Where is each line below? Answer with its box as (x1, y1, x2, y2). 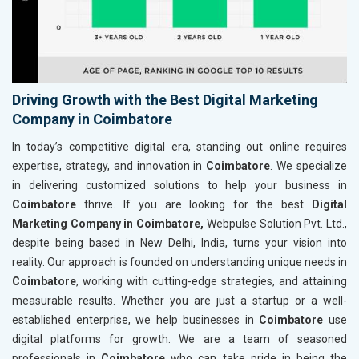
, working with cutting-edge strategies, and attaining (76, 274, 347, 288)
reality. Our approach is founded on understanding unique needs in (12, 255, 347, 268)
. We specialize (270, 159, 348, 172)
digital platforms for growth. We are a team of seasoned (12, 332, 347, 345)
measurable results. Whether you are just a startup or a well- (12, 293, 347, 307)
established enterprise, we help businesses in (12, 313, 260, 326)
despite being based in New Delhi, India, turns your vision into (12, 236, 347, 249)
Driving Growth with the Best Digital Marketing (12, 91, 318, 108)
